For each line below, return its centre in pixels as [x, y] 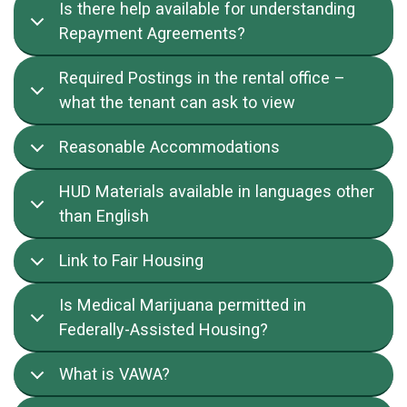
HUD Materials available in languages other [217, 192]
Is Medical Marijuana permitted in [183, 305]
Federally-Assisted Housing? [164, 330]
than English [104, 216]
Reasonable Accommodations [169, 147]
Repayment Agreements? [152, 34]
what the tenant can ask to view [177, 103]
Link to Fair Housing [131, 261]
